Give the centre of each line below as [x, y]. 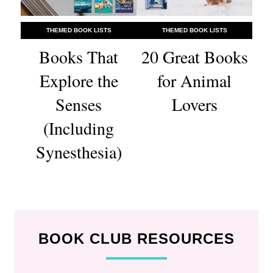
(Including [79, 128]
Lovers [194, 105]
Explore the [79, 81]
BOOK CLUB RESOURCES [136, 239]
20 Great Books [194, 57]
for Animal [194, 81]
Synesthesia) [79, 152]
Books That [79, 57]
